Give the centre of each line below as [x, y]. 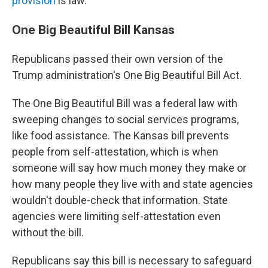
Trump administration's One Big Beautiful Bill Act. [127, 75]
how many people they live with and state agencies [133, 184]
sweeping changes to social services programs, [125, 120]
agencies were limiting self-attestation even [116, 217]
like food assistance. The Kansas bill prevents [121, 136]
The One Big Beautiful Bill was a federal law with [125, 103]
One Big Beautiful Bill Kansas [95, 30]
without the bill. [48, 233]
